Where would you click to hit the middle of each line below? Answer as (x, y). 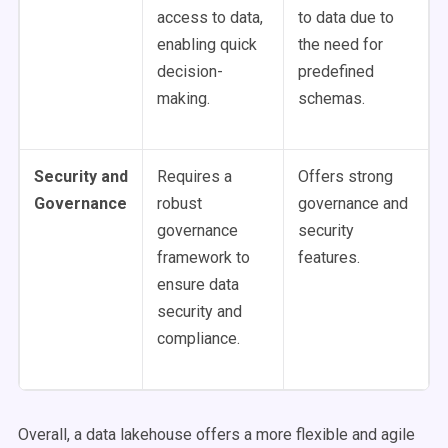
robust (179, 203)
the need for (340, 44)
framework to (203, 257)
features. (329, 257)
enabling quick (207, 44)
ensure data (198, 284)
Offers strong (345, 176)
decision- (190, 71)
